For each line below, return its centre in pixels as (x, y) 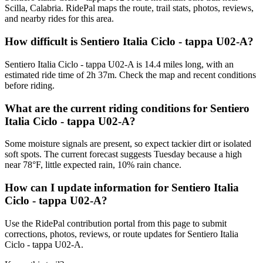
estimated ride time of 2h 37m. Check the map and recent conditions (130, 75)
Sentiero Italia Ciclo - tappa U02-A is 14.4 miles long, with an (119, 64)
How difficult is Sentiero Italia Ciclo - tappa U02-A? (129, 42)
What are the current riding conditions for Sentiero (127, 108)
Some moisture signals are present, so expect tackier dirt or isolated (128, 144)
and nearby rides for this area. (59, 19)
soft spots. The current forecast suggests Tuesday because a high (123, 154)
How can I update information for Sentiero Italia (122, 188)
